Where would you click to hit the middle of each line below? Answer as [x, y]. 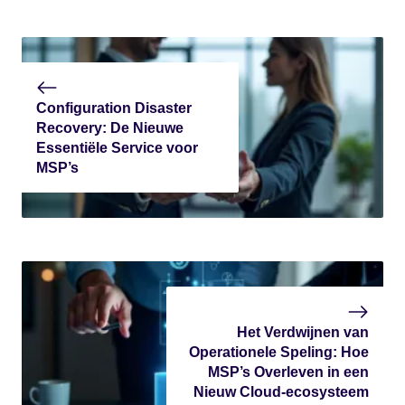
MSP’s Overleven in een [288, 372]
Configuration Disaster [114, 108]
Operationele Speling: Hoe [279, 352]
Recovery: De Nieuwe [110, 127]
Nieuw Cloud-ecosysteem [281, 391]
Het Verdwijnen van [303, 332]
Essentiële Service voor [117, 147]
